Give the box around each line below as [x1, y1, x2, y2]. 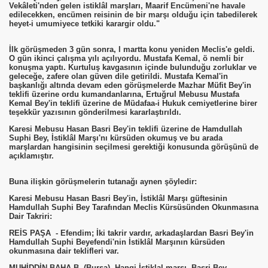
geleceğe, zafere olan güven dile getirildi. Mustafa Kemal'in [9, 72, 228, 81]
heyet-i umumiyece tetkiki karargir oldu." [9, 19, 160, 28]
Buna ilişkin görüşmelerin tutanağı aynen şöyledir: [9, 177, 197, 186]
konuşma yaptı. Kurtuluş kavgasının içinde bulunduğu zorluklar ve [9, 63, 257, 72]
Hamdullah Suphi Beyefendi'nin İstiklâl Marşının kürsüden [9, 237, 225, 246]
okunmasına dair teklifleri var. [9, 246, 119, 255]
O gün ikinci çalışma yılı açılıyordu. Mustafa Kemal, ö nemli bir [9, 54, 243, 63]
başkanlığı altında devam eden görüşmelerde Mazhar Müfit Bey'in [9, 81, 251, 90]
